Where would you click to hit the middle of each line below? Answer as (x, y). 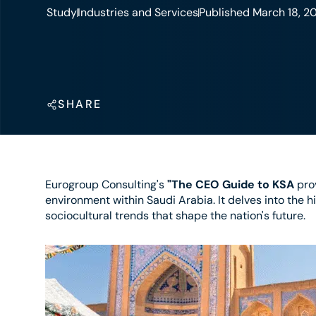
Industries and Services (138, 12)
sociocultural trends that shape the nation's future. (175, 215)
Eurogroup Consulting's (106, 184)
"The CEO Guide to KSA (231, 184)
